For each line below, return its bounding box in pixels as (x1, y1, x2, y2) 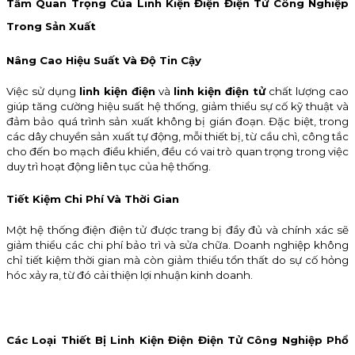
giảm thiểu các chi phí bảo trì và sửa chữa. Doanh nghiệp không (6, 238, 349, 251)
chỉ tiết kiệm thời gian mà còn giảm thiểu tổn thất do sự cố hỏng (6, 253, 349, 266)
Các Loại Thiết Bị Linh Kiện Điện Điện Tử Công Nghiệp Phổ (6, 333, 349, 346)
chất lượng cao (265, 85, 349, 98)
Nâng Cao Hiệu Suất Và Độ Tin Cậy (6, 54, 201, 67)
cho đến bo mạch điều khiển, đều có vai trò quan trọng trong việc (6, 145, 349, 158)
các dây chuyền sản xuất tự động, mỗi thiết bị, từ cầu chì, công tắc (6, 130, 349, 143)
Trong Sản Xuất (6, 19, 96, 32)
